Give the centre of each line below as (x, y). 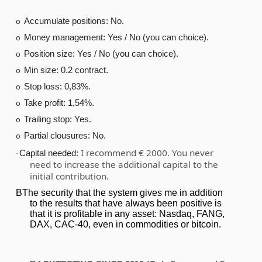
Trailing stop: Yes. (58, 119)
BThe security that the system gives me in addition (119, 193)
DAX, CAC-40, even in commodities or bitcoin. (125, 225)
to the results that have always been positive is (126, 204)
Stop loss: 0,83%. (58, 87)
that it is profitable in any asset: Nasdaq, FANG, (127, 214)
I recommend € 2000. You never (147, 153)
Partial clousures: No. (65, 136)
